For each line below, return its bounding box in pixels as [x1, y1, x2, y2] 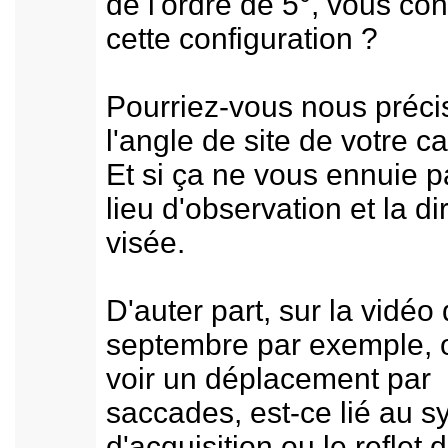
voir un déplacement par [106, 362, 431, 395]
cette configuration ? [106, 22, 378, 55]
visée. [106, 226, 185, 259]
